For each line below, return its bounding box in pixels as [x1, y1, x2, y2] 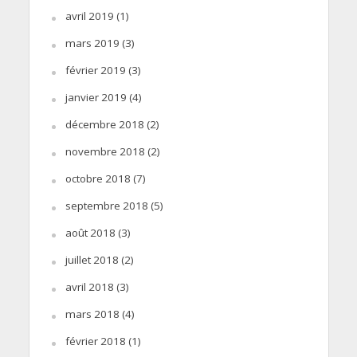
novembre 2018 [65, 143, 145, 159]
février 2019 [65, 62, 126, 77]
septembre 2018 [65, 198, 148, 213]
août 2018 [65, 225, 116, 240]
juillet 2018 [65, 252, 119, 267]
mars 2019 [65, 35, 120, 50]
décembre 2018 [65, 116, 144, 131]
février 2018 [65, 333, 126, 348]
